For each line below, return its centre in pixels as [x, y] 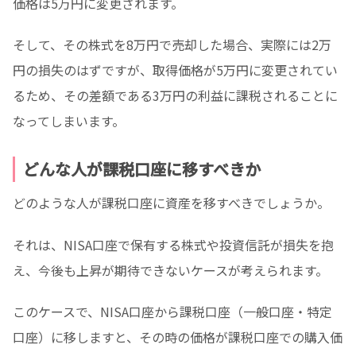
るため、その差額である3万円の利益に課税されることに [175, 96]
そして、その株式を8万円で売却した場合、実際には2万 [172, 45]
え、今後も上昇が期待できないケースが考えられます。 [170, 270]
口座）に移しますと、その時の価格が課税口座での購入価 [178, 337]
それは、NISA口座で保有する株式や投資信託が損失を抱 [173, 244]
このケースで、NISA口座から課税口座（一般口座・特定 [172, 312]
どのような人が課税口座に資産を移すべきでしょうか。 [171, 202]
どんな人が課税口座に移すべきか [142, 168]
